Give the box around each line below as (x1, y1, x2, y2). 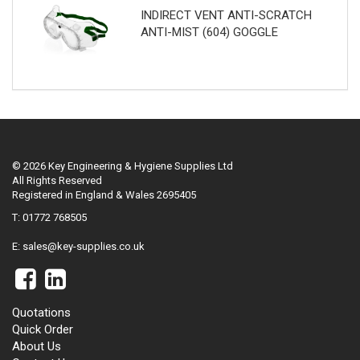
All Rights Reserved (12, 174, 102, 186)
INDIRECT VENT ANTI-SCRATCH (140, 8, 312, 23)
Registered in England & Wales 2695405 (12, 188, 196, 201)
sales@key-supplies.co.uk (22, 240, 145, 253)
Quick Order (12, 322, 73, 337)
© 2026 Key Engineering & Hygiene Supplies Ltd (12, 159, 233, 172)
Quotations (12, 305, 71, 321)
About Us (12, 339, 61, 354)
